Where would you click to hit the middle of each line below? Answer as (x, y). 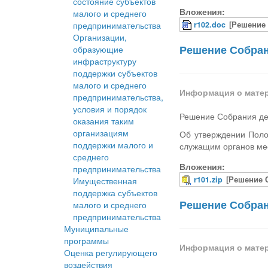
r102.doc (210, 25)
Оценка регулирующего (111, 253)
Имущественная (105, 181)
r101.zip (208, 180)
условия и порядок (110, 109)
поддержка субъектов (115, 193)
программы (86, 241)
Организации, (100, 37)
